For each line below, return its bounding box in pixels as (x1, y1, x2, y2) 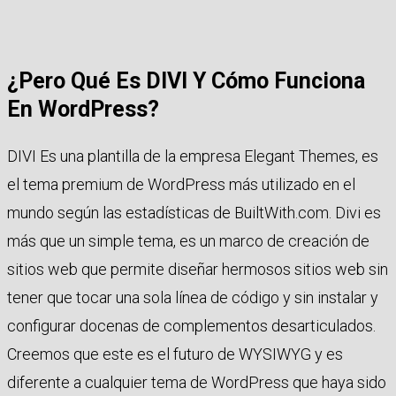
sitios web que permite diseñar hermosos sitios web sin (7, 259, 388, 278)
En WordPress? (7, 96, 159, 122)
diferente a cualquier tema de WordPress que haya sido (7, 372, 386, 392)
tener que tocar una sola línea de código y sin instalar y (7, 287, 378, 307)
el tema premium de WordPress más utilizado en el (7, 174, 355, 194)
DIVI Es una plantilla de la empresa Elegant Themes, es (7, 146, 378, 165)
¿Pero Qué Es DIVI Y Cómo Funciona (7, 68, 365, 94)
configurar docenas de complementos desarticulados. (7, 316, 376, 335)
